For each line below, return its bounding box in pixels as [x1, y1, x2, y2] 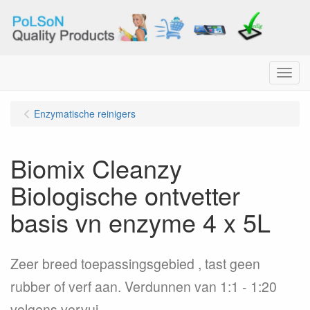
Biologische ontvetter [10, 177, 240, 212]
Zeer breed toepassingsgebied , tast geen [10, 254, 260, 273]
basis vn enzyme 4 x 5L [10, 204, 271, 239]
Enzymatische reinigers [34, 107, 136, 120]
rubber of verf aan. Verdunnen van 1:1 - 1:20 [10, 277, 277, 296]
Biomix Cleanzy [10, 150, 182, 185]
